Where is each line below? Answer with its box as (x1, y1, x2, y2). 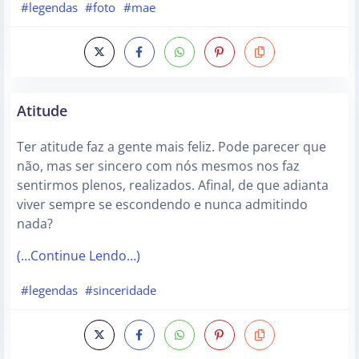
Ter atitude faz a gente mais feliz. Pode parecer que (17, 137, 326, 155)
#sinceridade (85, 282, 157, 299)
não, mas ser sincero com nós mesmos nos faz (17, 156, 300, 175)
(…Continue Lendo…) (17, 246, 140, 264)
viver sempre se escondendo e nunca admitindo (17, 195, 308, 213)
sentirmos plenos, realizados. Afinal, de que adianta (17, 175, 329, 194)
